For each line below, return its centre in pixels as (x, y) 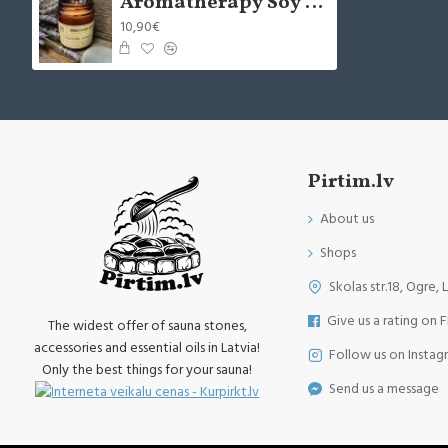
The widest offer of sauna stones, (147, 325)
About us (347, 218)
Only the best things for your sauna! (147, 369)
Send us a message (384, 388)
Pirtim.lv (351, 181)
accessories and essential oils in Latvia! (147, 347)
